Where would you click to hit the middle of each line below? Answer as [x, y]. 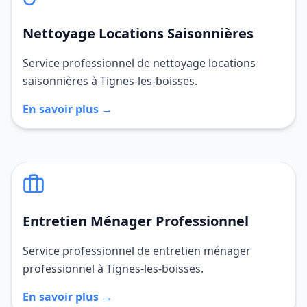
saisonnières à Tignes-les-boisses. [110, 81]
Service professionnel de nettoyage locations [139, 63]
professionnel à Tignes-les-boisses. [113, 269]
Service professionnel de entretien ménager [137, 251]
